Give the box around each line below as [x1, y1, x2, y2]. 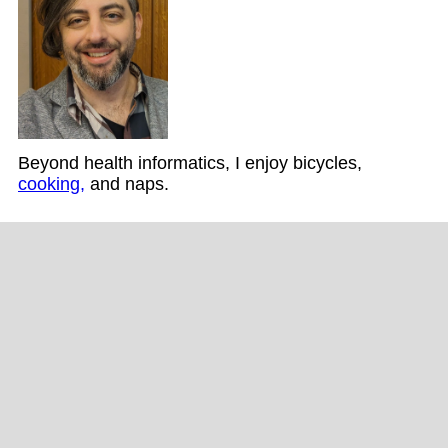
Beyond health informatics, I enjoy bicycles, [18, 153, 362, 174]
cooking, [18, 174, 85, 195]
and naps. [85, 174, 169, 195]
